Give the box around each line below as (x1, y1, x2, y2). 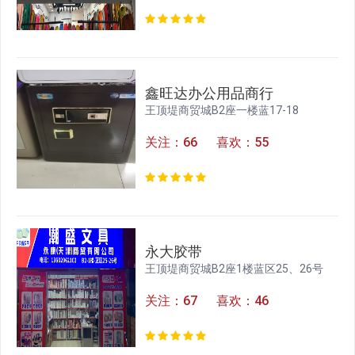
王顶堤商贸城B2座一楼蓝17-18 (145, 104, 300, 117)
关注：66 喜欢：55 (145, 135, 269, 151)
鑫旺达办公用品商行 (145, 85, 274, 102)
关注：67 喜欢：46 (145, 293, 269, 309)
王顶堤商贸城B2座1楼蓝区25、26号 (145, 262, 324, 276)
